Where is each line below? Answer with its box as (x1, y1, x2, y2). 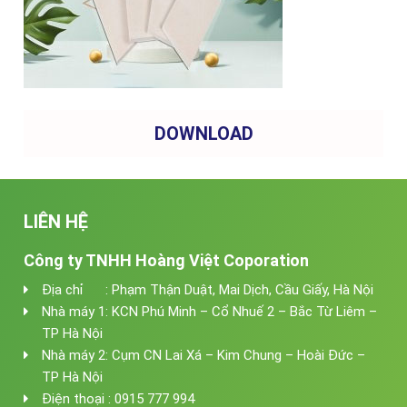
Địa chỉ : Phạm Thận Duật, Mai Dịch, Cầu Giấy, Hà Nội (42, 281, 374, 298)
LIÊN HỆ (24, 210, 89, 233)
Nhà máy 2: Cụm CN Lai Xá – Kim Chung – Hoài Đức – (42, 346, 366, 363)
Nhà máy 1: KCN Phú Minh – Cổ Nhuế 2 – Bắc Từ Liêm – (42, 303, 378, 320)
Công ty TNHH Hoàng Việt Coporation (24, 250, 310, 270)
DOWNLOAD (154, 122, 253, 144)
